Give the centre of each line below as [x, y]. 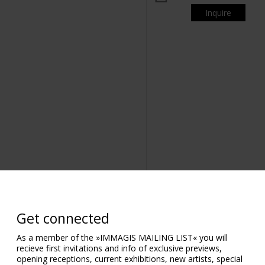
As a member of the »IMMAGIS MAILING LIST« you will [122, 237]
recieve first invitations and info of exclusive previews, [119, 248]
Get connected [63, 219]
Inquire [218, 13]
